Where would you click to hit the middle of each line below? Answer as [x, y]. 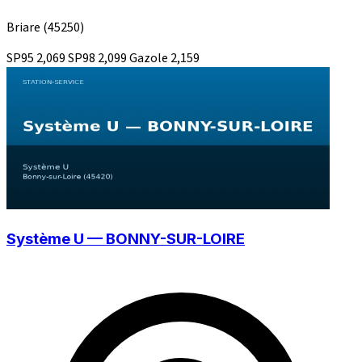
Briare [25, 28]
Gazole [150, 59]
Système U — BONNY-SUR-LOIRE [126, 238]
